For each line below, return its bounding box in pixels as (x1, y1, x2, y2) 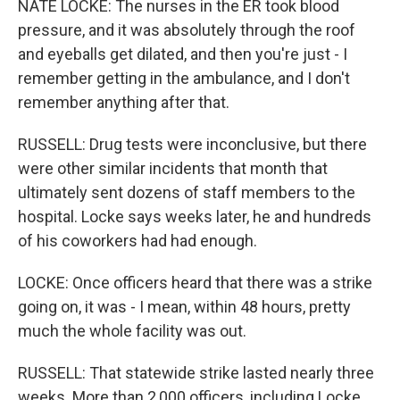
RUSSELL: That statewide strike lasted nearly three (18, 363, 374, 382)
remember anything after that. (18, 93, 229, 112)
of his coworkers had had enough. (18, 231, 257, 250)
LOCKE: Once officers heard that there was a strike (18, 273, 372, 292)
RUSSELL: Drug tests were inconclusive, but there (18, 135, 367, 154)
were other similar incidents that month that (18, 159, 328, 178)
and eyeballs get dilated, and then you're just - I (18, 45, 347, 63)
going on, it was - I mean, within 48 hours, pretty (18, 297, 351, 316)
